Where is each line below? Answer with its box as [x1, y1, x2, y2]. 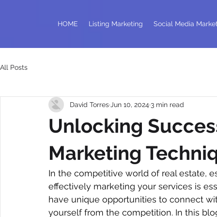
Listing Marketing [89, 20, 143, 28]
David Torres [70, 100, 109, 108]
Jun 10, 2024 [110, 100, 149, 108]
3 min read [151, 100, 184, 108]
